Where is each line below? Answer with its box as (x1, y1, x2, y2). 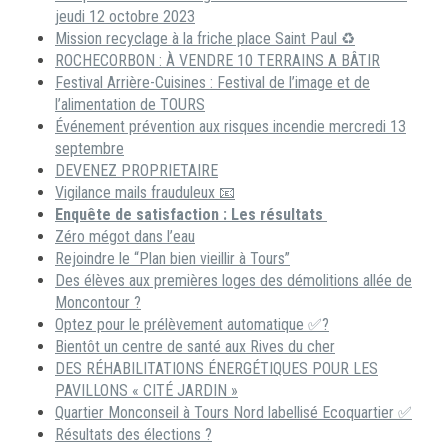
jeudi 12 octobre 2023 (55, 7, 195, 27)
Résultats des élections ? (55, 425, 212, 445)
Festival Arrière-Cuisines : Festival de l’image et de (55, 73, 370, 93)
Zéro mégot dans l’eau (55, 227, 195, 247)
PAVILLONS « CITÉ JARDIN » (55, 381, 238, 401)
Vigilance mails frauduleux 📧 (55, 183, 235, 203)
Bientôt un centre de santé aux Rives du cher (55, 337, 335, 357)
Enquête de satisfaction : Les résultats (55, 205, 327, 225)
